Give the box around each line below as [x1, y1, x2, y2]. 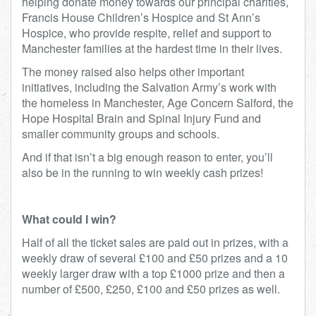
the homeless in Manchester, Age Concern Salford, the [22, 95, 293, 111]
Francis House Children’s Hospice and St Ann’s [22, 9, 260, 25]
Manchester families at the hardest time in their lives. [22, 40, 285, 56]
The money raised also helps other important [22, 63, 244, 80]
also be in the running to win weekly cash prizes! [22, 164, 266, 181]
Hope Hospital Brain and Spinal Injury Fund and [22, 110, 261, 126]
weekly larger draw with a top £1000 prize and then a [22, 265, 285, 281]
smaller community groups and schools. [22, 126, 219, 142]
